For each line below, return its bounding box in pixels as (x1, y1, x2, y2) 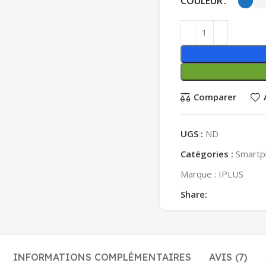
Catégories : (180, 147, 233, 160)
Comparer (193, 91, 236, 103)
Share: (180, 188, 207, 200)
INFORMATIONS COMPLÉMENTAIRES (13, 251, 191, 263)
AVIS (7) (209, 251, 248, 263)
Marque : (180, 167, 218, 180)
